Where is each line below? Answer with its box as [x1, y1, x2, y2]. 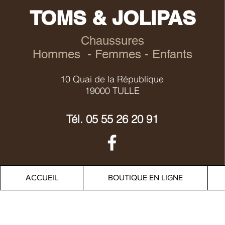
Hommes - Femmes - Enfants [33, 47, 193, 61]
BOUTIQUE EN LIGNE [108, 173, 183, 182]
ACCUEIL [25, 173, 58, 182]
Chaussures [81, 34, 145, 47]
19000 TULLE [84, 85, 140, 96]
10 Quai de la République [60, 73, 164, 85]
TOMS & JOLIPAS [30, 6, 196, 30]
